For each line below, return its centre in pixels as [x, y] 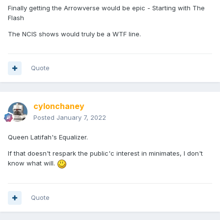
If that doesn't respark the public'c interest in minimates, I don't [105, 153]
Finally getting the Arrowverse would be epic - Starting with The [106, 8]
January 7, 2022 [81, 118]
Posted [45, 118]
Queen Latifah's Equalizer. [48, 137]
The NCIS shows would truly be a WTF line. [74, 34]
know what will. [32, 163]
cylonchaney [59, 106]
